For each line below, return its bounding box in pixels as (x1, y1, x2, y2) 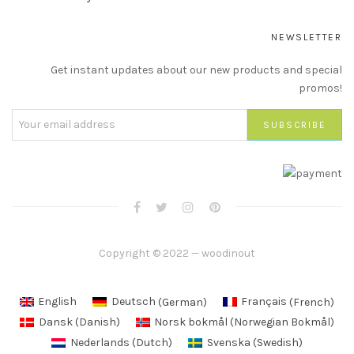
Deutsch (111, 295, 156, 309)
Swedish (256, 335, 299, 349)
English (38, 295, 77, 309)
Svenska (206, 335, 250, 349)
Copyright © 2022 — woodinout (99, 246, 255, 260)
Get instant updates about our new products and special (51, 62, 342, 77)
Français (241, 295, 288, 309)
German (161, 295, 203, 309)
